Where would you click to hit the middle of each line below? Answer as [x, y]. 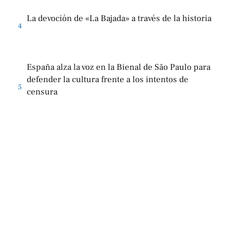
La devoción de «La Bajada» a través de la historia [119, 18]
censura [42, 92]
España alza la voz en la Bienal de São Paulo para [119, 67]
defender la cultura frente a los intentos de [108, 80]
